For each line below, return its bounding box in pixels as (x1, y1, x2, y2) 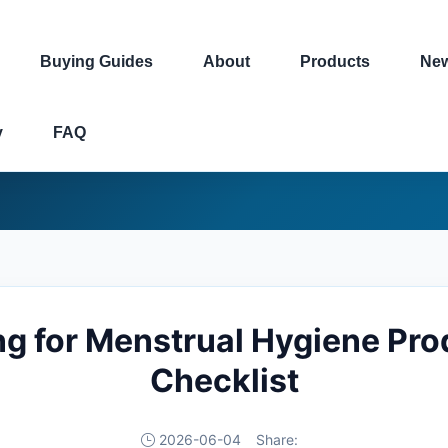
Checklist (149, 361, 299, 400)
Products (300, 53, 370, 70)
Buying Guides (40, 53, 153, 70)
